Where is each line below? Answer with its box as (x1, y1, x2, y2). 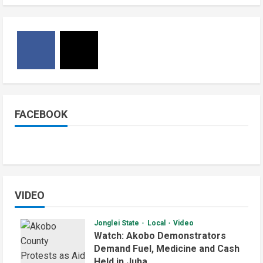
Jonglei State (94, 219, 141, 228)
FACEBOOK (15, 107, 68, 120)
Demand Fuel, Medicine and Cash (94, 243, 240, 255)
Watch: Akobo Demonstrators (94, 230, 226, 242)
